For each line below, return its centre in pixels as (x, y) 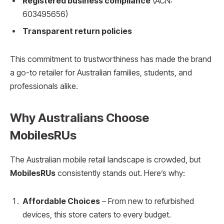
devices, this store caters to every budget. (97, 214)
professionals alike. (44, 86)
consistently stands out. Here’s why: (120, 173)
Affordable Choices (61, 201)
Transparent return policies (77, 31)
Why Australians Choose (79, 118)
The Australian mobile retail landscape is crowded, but (105, 160)
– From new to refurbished (147, 201)
